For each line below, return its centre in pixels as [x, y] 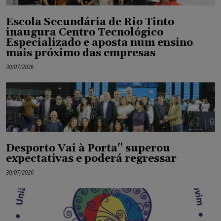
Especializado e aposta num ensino [99, 43]
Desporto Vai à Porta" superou [88, 148]
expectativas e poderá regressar [91, 159]
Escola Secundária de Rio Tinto [90, 22]
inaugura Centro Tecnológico [85, 32]
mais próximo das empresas [81, 53]
